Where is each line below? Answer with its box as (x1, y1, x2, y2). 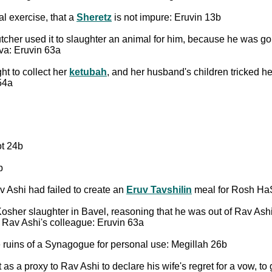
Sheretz (76, 12, 112, 22)
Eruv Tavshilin (126, 184, 192, 195)
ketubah (69, 66, 107, 77)
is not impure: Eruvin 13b (112, 12, 221, 22)
